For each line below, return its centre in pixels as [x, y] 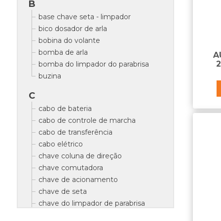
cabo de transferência [75, 132]
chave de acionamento [78, 180]
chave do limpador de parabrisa [92, 203]
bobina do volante [69, 40]
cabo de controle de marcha [87, 120]
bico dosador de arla [73, 29]
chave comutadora [71, 168]
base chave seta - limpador [84, 17]
